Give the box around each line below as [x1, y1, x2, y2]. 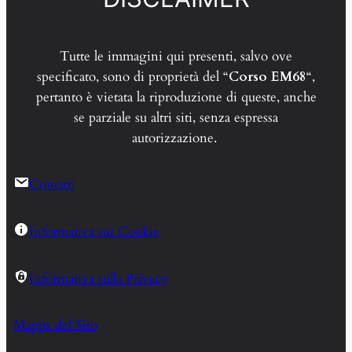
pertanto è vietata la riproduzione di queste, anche [35, 87, 317, 106]
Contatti [28, 175, 75, 194]
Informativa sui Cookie [28, 222, 159, 240]
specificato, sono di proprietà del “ [37, 67, 229, 86]
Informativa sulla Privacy [28, 269, 168, 288]
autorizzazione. [131, 128, 221, 147]
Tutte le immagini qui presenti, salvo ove [60, 46, 292, 65]
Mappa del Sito [13, 316, 97, 335]
